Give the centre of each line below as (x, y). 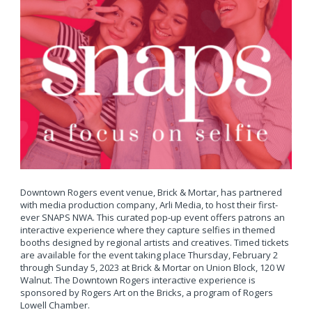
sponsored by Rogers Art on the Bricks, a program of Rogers (146, 292)
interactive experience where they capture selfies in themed (147, 229)
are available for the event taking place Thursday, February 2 (149, 255)
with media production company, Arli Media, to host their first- (149, 204)
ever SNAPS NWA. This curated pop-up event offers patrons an (152, 217)
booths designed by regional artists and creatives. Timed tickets (154, 242)
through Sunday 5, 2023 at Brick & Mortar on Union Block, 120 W (152, 267)
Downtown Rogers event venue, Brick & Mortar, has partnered (151, 192)
